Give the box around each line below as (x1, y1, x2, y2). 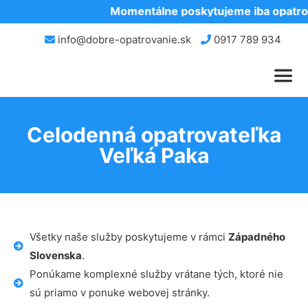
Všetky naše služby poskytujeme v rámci (29, 230, 228, 243)
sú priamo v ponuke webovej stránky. (29, 286, 210, 299)
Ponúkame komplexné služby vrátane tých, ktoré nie (29, 267, 283, 280)
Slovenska (29, 249, 82, 262)
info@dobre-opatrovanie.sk (54, 33, 191, 46)
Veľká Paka (99, 143, 209, 168)
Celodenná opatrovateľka (27, 122, 281, 147)
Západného (228, 230, 285, 243)
